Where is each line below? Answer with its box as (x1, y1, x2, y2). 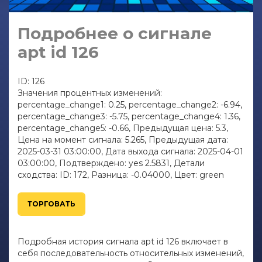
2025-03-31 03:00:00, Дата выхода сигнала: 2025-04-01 (18, 146, 243, 157)
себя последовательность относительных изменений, (18, 248, 244, 259)
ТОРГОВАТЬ (27, 199, 75, 209)
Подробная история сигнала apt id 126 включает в (18, 236, 228, 247)
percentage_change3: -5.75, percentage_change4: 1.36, (18, 111, 240, 122)
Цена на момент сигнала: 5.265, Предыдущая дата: (18, 135, 228, 146)
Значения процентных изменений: (18, 88, 162, 99)
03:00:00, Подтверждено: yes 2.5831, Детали (18, 158, 205, 169)
